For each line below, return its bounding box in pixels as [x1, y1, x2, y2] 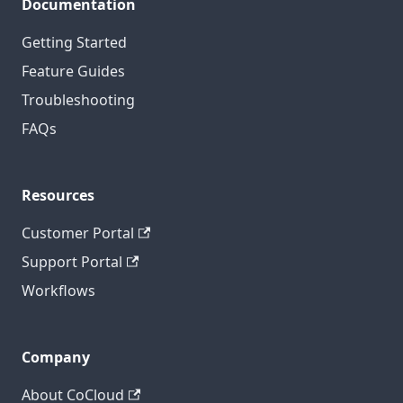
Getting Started [22, 32, 127, 53]
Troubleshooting [22, 90, 135, 111]
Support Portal [22, 252, 122, 273]
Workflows [22, 281, 95, 301]
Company [22, 347, 90, 368]
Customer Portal [22, 223, 134, 244]
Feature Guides [22, 61, 125, 82]
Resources [22, 185, 94, 206]
